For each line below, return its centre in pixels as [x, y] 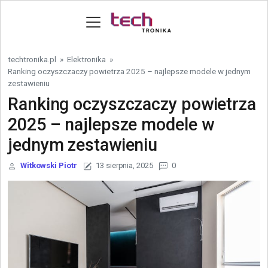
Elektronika [86, 59]
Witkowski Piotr [48, 165]
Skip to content [39, 7]
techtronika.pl [32, 59]
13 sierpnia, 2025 [124, 165]
